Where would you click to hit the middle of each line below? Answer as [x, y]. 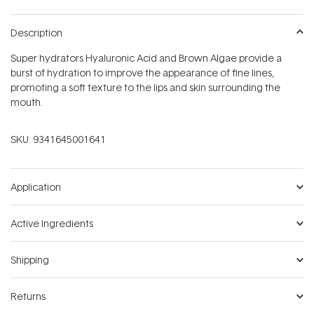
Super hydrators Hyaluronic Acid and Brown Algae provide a [146, 58]
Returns [28, 296]
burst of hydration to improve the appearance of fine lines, [142, 73]
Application [36, 187]
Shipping [30, 260]
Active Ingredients [52, 224]
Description [36, 33]
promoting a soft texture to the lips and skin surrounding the [145, 88]
